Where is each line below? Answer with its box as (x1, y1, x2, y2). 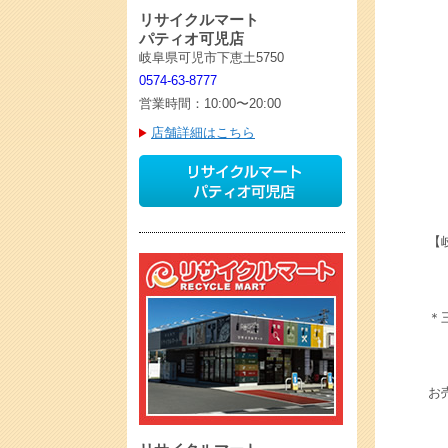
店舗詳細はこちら (151, 125, 255, 140)
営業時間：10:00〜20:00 (139, 96, 281, 111)
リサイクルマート (139, 11, 259, 28)
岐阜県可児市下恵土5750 (139, 50, 284, 65)
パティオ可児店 (139, 30, 244, 47)
